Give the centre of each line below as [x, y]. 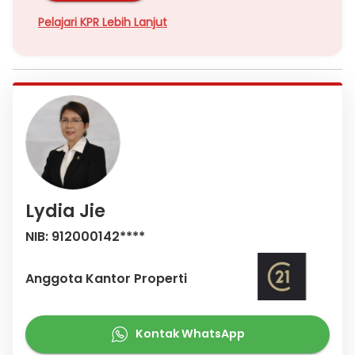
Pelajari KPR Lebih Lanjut [103, 22]
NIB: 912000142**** [85, 236]
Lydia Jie [65, 210]
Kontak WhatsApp [190, 334]
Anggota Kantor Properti [106, 279]
